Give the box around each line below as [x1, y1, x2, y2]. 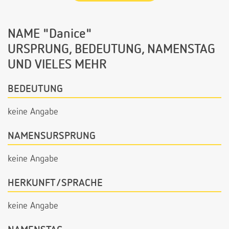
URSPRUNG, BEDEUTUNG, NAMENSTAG [8, 43, 215, 57]
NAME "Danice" [8, 28, 92, 41]
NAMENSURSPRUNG [8, 130, 96, 141]
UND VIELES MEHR [8, 59, 107, 72]
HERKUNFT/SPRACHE [8, 177, 103, 188]
